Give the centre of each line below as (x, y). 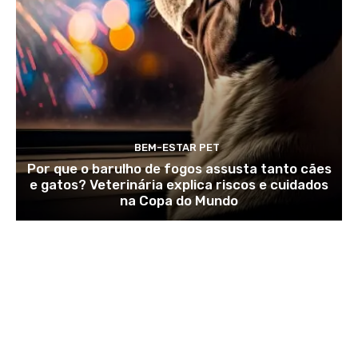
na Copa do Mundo (179, 200)
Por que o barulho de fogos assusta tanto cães (179, 168)
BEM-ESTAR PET (177, 147)
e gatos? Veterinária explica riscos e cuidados (179, 184)
